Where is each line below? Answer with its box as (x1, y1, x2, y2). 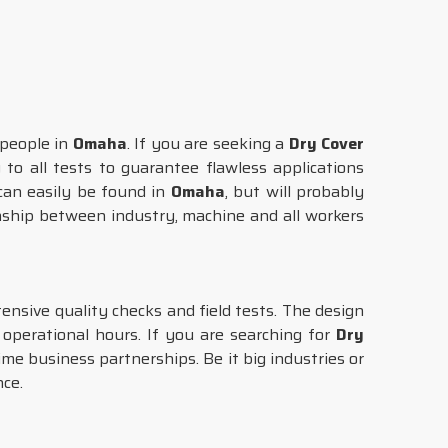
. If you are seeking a (126, 131, 289, 156)
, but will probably (224, 179, 365, 204)
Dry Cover (288, 131, 364, 156)
